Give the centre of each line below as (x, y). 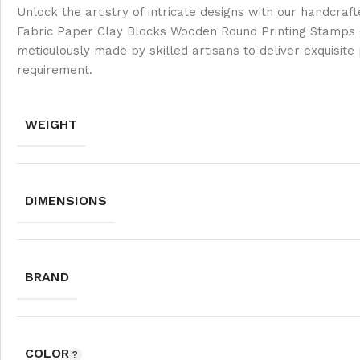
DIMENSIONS (66, 201)
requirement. (55, 70)
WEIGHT (51, 125)
